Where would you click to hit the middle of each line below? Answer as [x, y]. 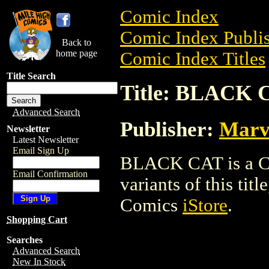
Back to [77, 42]
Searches [25, 240]
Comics [151, 205]
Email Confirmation [50, 174]
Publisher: [170, 129]
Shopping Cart [37, 219]
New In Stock [39, 261]
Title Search [31, 76]
